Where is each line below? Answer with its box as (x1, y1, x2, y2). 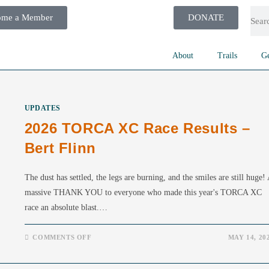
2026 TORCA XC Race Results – (24, 120, 250, 136)
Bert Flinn (24, 140, 96, 156)
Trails (217, 51, 237, 60)
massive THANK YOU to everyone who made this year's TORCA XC (24, 188, 262, 197)
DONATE (188, 13, 224, 22)
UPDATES (24, 104, 61, 112)
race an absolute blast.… (24, 203, 107, 212)
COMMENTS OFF (32, 234, 92, 241)
